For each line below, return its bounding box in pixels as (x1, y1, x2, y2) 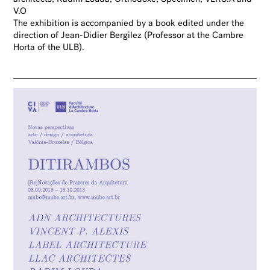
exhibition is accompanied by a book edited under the (30, 19, 245, 29)
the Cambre (197, 31, 244, 41)
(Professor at (144, 31, 195, 41)
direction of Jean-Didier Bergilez (13, 31, 142, 41)
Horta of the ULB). (13, 43, 85, 53)
